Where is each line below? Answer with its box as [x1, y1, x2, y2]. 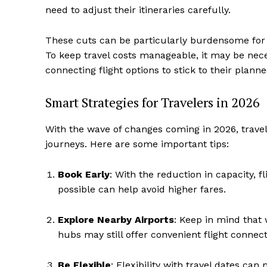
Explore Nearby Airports [58, 214, 174, 226]
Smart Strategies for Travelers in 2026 [45, 94, 260, 111]
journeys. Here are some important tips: [45, 138, 229, 150]
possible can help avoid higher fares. [58, 184, 226, 195]
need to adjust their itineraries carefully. [45, 4, 231, 16]
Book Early [58, 169, 110, 181]
